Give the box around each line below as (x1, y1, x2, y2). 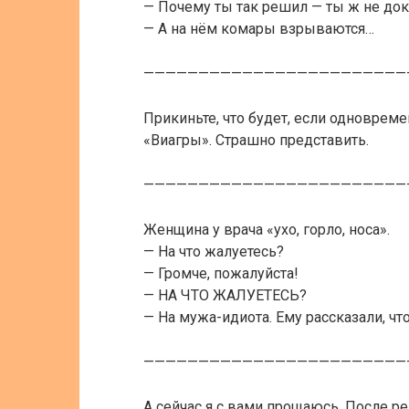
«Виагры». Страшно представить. (143, 131, 369, 149)
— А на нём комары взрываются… (143, 20, 374, 37)
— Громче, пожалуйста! (143, 265, 299, 282)
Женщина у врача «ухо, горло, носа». (143, 221, 390, 238)
